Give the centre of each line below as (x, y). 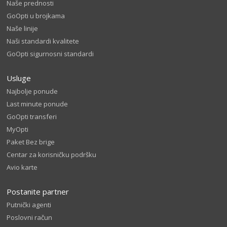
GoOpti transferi (32, 117)
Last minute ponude (37, 104)
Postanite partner (38, 192)
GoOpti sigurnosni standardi (50, 54)
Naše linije (23, 28)
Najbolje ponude (32, 91)
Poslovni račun (30, 217)
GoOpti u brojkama (36, 16)
